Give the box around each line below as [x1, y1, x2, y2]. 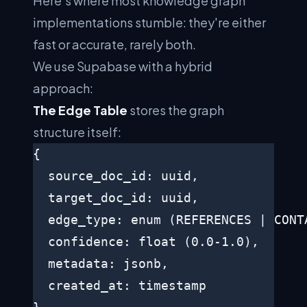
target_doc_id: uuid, [33, 191, 199, 205]
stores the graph [127, 102, 224, 118]
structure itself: [33, 124, 121, 140]
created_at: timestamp [33, 278, 206, 293]
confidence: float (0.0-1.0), [33, 234, 259, 249]
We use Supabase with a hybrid [33, 58, 212, 74]
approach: [33, 80, 93, 96]
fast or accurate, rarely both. [33, 36, 196, 52]
